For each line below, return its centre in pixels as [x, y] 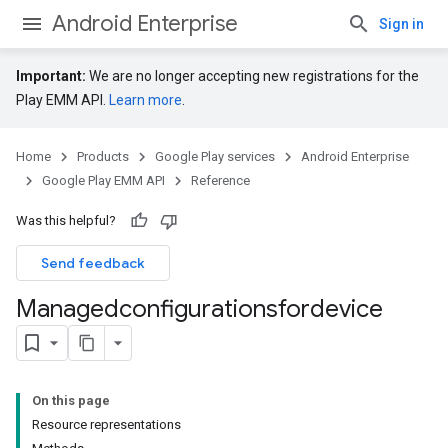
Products [103, 156]
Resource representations [106, 424]
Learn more [145, 100]
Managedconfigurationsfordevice [199, 309]
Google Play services [215, 156]
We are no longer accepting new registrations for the [252, 76]
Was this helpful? [66, 220]
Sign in [401, 24]
